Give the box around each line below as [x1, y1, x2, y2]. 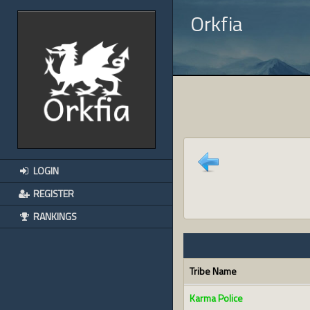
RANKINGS [31, 209, 77, 224]
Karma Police [190, 291, 243, 305]
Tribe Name [190, 264, 237, 278]
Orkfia [190, 8, 243, 39]
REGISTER [31, 186, 74, 201]
